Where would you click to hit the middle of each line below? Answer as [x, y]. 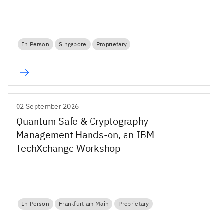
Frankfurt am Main [84, 204]
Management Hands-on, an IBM [85, 134]
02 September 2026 [48, 106]
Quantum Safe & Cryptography [82, 121]
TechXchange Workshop [68, 148]
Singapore [73, 44]
